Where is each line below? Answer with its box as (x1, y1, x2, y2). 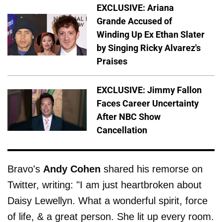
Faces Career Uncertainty (97, 98, 199, 109)
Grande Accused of (97, 16, 172, 27)
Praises (97, 56, 127, 67)
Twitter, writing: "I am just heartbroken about (7, 179, 202, 191)
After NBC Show (97, 111, 161, 122)
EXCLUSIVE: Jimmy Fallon (97, 85, 202, 96)
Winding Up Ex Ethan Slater (97, 29, 205, 40)
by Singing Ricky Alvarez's (97, 43, 201, 54)
